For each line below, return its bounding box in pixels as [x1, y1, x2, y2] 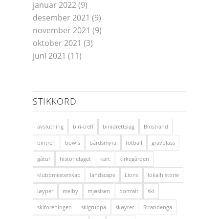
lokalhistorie [148, 171, 179, 178]
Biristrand [144, 123, 168, 130]
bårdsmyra [89, 139, 116, 146]
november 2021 [33, 25, 90, 36]
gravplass [152, 139, 175, 146]
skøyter [115, 203, 134, 211]
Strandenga [143, 203, 172, 211]
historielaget [60, 155, 91, 162]
